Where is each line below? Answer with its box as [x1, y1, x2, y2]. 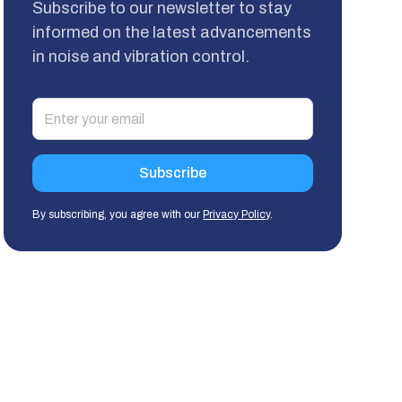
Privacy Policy [203, 207, 271, 221]
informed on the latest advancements [32, 22, 312, 41]
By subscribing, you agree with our [32, 207, 204, 221]
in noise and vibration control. [32, 47, 250, 66]
